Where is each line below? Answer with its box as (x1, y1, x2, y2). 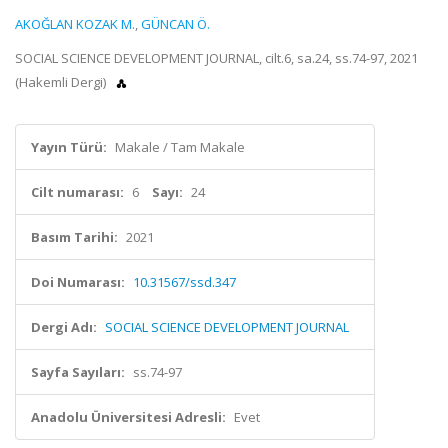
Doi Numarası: (31, 273, 125, 291)
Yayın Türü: (31, 138, 107, 156)
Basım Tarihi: (31, 228, 118, 246)
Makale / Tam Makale (115, 138, 245, 156)
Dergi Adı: (31, 318, 97, 336)
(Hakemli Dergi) (15, 73, 109, 91)
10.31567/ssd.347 (133, 273, 236, 291)
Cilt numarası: (31, 183, 124, 201)
